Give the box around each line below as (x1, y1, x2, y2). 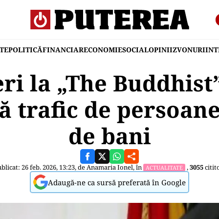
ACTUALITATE (146, 164, 183, 171)
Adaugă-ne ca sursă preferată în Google (48, 177, 186, 187)
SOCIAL (122, 45, 149, 54)
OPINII (149, 45, 173, 54)
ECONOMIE (84, 45, 122, 54)
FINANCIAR (43, 45, 84, 54)
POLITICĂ (8, 45, 43, 54)
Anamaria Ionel (87, 163, 133, 172)
